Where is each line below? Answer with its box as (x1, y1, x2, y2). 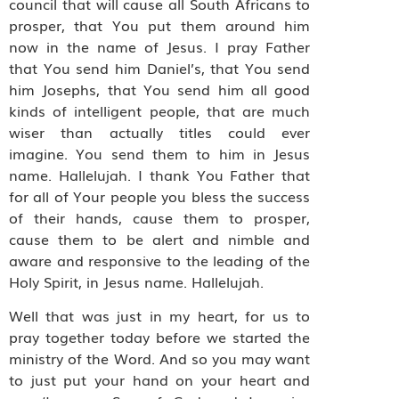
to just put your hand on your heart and (9, 368, 311, 390)
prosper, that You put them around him (9, 13, 311, 36)
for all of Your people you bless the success (9, 184, 311, 207)
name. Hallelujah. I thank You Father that (9, 163, 311, 185)
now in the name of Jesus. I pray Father (9, 35, 311, 57)
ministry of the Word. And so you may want (9, 346, 311, 369)
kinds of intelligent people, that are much (9, 99, 311, 121)
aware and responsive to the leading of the (9, 248, 311, 271)
